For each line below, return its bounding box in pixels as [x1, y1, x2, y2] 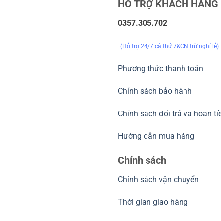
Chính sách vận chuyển [118, 175, 199, 184]
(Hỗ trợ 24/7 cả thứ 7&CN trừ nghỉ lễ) [120, 43, 219, 50]
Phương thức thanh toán [118, 63, 203, 73]
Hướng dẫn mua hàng [118, 131, 194, 141]
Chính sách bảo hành [118, 86, 192, 96]
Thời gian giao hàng [118, 197, 188, 207]
